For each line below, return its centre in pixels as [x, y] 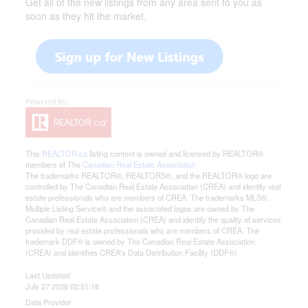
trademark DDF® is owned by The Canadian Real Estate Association [141, 241]
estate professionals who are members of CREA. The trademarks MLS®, [147, 197]
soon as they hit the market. [86, 16]
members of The [54, 164]
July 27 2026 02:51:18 [63, 286]
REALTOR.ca [65, 153]
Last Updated [48, 275]
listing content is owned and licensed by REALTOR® [176, 153]
